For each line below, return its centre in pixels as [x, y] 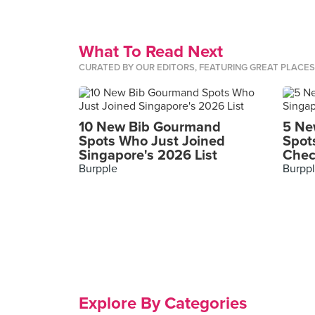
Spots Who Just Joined [152, 141]
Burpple [98, 169]
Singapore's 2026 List [148, 155]
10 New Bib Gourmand [150, 127]
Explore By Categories [163, 303]
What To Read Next [151, 52]
